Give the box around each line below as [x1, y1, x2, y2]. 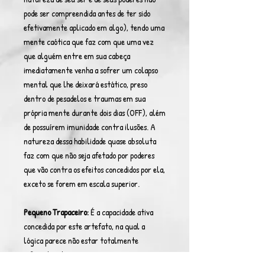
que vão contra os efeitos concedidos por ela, [24, 163, 165, 176]
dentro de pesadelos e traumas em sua [24, 92, 146, 105]
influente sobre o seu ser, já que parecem [24, 248, 154, 261]
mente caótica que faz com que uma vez [24, 35, 154, 48]
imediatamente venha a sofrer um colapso [24, 64, 158, 76]
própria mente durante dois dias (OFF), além [24, 106, 166, 119]
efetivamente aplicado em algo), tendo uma [24, 21, 164, 34]
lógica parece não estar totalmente [24, 234, 138, 247]
